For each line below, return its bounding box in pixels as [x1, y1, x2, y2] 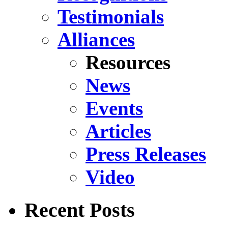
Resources [85, 51, 170, 74]
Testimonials [58, 6, 164, 28]
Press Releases [85, 143, 206, 165]
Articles [85, 120, 151, 142]
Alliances [58, 28, 135, 51]
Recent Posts [24, 198, 135, 221]
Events [85, 97, 143, 120]
